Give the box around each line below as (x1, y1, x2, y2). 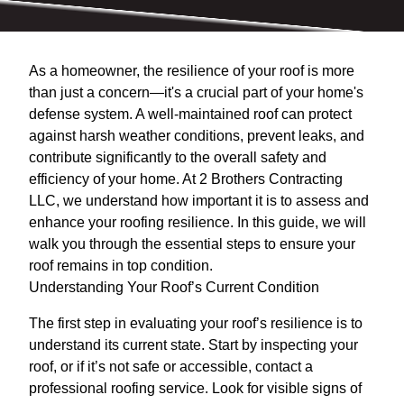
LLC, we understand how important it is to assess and (29, 192, 369, 208)
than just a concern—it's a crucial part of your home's (29, 84, 363, 100)
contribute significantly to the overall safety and (29, 149, 326, 165)
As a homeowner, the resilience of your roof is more (29, 62, 354, 78)
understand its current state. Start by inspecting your (29, 336, 358, 353)
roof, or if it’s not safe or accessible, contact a (29, 358, 313, 374)
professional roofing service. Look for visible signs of (29, 380, 362, 396)
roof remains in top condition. (29, 257, 213, 273)
